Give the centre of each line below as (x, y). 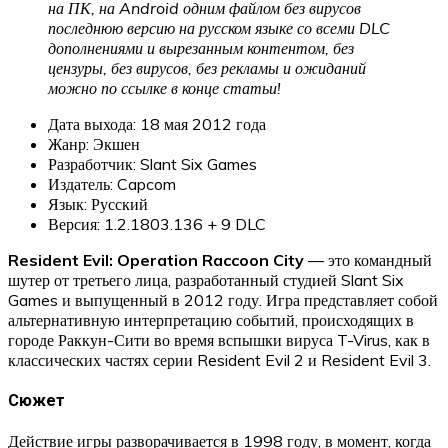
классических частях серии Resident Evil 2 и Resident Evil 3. (219, 359)
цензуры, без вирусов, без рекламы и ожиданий (207, 67)
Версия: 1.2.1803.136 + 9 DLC (157, 223)
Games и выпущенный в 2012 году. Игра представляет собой (223, 299)
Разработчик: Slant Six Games (152, 163)
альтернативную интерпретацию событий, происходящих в (211, 319)
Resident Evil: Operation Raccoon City (156, 259)
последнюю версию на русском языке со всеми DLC (219, 27)
